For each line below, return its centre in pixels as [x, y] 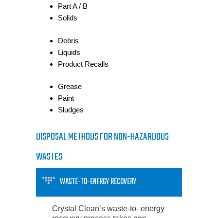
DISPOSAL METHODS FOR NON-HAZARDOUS [102, 137]
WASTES [49, 157]
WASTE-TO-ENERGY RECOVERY [98, 182]
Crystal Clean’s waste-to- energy [108, 208]
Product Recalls [83, 64]
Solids [68, 18]
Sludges [71, 110]
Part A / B [73, 6]
